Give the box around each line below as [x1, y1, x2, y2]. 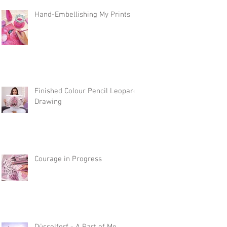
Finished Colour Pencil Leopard [34, 87, 137, 96]
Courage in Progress [34, 155, 102, 164]
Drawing [34, 97, 62, 106]
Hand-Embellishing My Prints [34, 10, 130, 19]
